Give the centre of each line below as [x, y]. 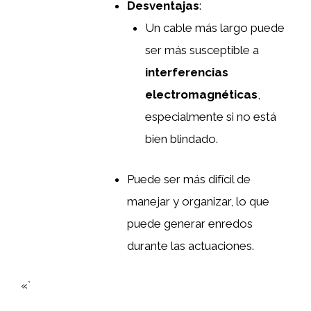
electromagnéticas [201, 95]
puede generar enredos [190, 223]
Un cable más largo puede [215, 28]
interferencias [186, 73]
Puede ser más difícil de [189, 179]
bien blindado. [181, 139]
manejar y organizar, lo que [198, 201]
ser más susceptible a [202, 50]
